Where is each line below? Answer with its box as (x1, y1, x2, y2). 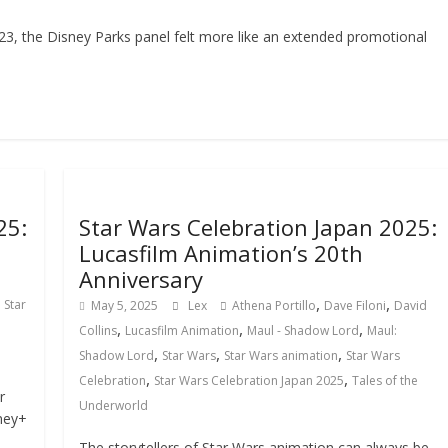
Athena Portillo (232, 297, 317, 314)
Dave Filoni (324, 297, 387, 314)
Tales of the (352, 372, 419, 389)
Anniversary (79, 264, 204, 294)
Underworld (79, 397, 149, 414)
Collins (79, 322, 118, 339)
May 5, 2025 (91, 297, 159, 314)
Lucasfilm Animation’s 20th (79, 238, 364, 268)
